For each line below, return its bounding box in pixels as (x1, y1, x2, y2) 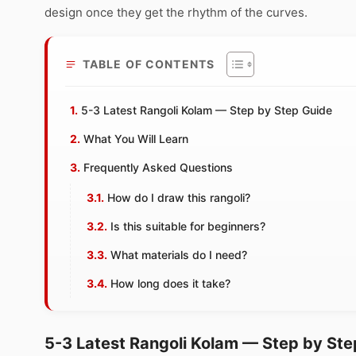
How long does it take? (110, 276, 231, 290)
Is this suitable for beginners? (110, 219, 266, 233)
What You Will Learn (83, 131, 189, 145)
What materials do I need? (110, 247, 248, 261)
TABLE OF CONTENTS (83, 56, 215, 71)
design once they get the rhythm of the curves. (44, 4, 308, 20)
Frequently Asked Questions (83, 160, 234, 174)
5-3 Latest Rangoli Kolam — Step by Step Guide (81, 103, 333, 117)
